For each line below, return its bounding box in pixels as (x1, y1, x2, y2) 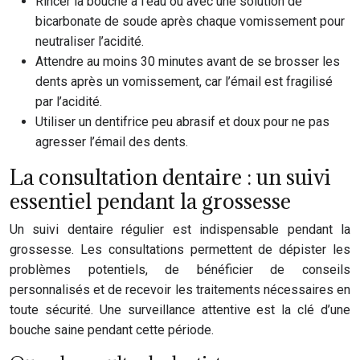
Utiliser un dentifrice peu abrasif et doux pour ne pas (35, 114, 329, 129)
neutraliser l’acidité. (35, 34, 144, 49)
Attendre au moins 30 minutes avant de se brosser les (35, 54, 340, 69)
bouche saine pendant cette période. (10, 322, 214, 337)
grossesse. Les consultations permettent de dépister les (10, 242, 350, 257)
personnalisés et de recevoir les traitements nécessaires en (10, 282, 350, 297)
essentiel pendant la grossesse (10, 187, 291, 215)
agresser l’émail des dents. (35, 134, 188, 149)
